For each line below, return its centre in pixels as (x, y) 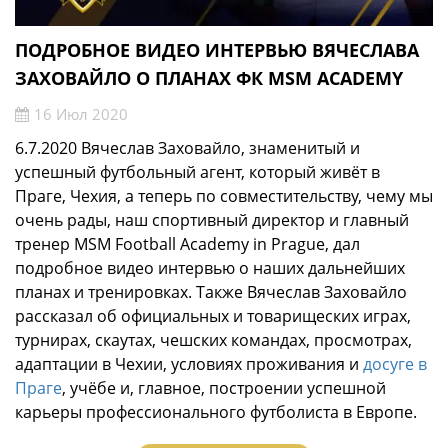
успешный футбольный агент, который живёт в (197, 172)
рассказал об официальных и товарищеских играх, (213, 316)
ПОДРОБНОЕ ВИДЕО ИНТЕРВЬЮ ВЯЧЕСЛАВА (217, 50)
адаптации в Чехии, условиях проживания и (189, 364)
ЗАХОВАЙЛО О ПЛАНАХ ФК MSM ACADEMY (209, 78)
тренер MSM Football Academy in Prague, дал (187, 244)
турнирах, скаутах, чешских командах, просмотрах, (213, 340)
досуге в (395, 364)
